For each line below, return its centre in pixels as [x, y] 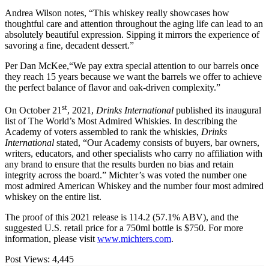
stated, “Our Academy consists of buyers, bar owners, [157, 143]
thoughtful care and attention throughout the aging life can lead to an [134, 23]
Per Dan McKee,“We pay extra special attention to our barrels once [132, 65]
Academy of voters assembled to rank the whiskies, [103, 132]
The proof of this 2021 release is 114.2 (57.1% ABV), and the [122, 217]
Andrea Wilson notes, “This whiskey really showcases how [117, 13]
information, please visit [51, 239]
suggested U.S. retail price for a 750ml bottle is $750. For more [124, 228]
